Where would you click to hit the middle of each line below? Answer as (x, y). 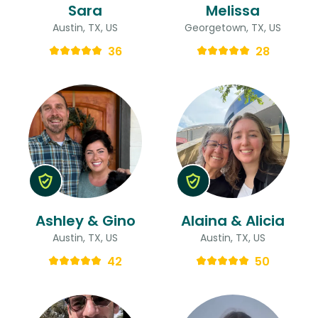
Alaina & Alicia (233, 220)
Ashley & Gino (85, 220)
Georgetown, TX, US (233, 27)
